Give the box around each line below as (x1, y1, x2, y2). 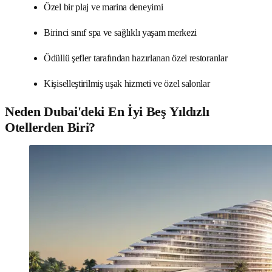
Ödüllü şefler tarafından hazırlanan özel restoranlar (44, 52, 228, 63)
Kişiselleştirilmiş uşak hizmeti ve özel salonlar (44, 78, 210, 89)
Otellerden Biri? (5, 119, 96, 135)
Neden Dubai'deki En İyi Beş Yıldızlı (5, 103, 209, 119)
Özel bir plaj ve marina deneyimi (44, 1, 163, 12)
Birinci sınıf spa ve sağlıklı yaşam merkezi (44, 27, 197, 38)
